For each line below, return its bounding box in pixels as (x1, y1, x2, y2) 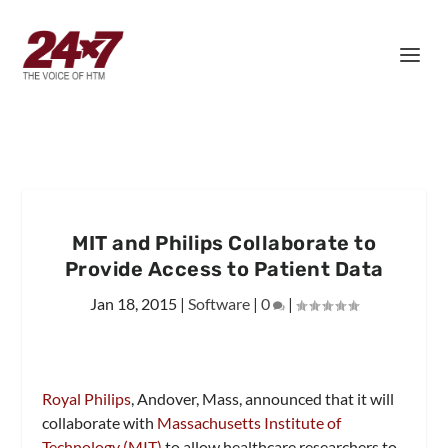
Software (188, 294, 250, 313)
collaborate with (42, 413, 158, 432)
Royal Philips (42, 389, 132, 408)
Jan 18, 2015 (90, 294, 177, 313)
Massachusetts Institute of (157, 413, 342, 432)
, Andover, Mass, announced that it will (131, 389, 395, 408)
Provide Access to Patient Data (64, 257, 384, 281)
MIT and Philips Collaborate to (72, 231, 376, 255)
